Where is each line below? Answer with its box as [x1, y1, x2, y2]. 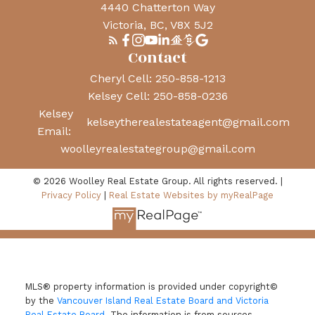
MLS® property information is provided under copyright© [25, 281, 278, 292]
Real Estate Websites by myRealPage [109, 189, 274, 200]
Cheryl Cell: [89, 71, 155, 85]
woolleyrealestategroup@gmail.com [60, 141, 255, 155]
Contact [128, 46, 187, 70]
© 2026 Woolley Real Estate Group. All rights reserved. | [32, 175, 283, 186]
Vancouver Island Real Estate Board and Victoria [56, 295, 269, 307]
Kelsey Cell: [87, 89, 153, 103]
